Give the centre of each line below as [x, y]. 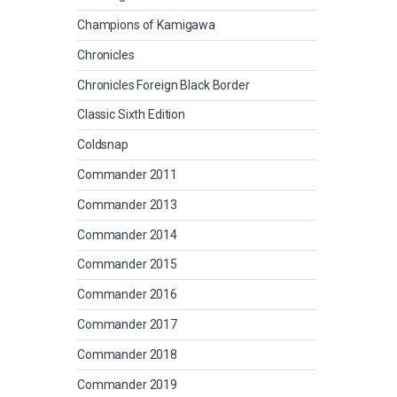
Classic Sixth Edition [132, 115]
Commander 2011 [128, 175]
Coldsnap [103, 145]
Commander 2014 [128, 234]
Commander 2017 [128, 324]
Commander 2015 [128, 265]
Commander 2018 [128, 354]
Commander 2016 [128, 295]
